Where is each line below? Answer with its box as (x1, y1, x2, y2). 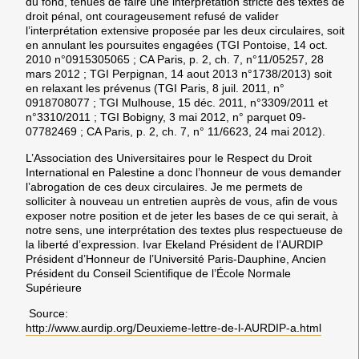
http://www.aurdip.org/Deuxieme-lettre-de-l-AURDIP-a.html (26, 321, 321, 335)
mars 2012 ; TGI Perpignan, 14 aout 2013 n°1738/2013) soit (26, 67, 332, 81)
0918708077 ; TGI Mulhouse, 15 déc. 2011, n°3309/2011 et (26, 96, 328, 110)
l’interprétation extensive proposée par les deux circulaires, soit (26, 24, 345, 38)
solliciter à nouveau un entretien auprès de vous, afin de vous (26, 194, 337, 208)
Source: (26, 307, 68, 321)
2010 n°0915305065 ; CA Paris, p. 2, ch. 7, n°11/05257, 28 (26, 53, 324, 67)
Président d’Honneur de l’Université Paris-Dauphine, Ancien (26, 252, 326, 265)
